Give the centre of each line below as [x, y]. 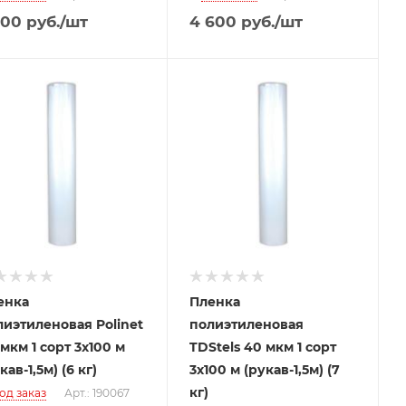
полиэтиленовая [246, 324]
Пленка [214, 301]
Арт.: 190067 [97, 392]
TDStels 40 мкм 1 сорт [262, 347]
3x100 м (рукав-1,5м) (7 [264, 369]
